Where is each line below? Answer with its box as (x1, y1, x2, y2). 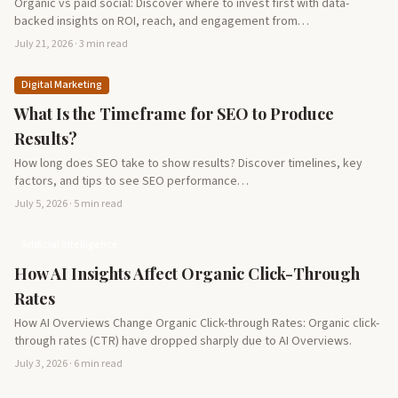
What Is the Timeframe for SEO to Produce (14, 103, 334, 125)
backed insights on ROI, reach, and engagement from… (14, 12, 309, 31)
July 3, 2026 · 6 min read (14, 356, 123, 372)
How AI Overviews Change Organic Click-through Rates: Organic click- (14, 314, 379, 333)
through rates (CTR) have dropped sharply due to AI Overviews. (14, 332, 352, 351)
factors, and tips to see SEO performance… (14, 172, 249, 191)
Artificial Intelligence (21, 237, 118, 253)
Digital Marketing (21, 77, 102, 93)
